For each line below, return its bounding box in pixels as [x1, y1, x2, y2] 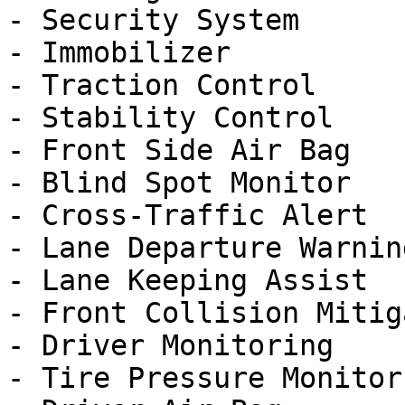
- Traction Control [7, 69, 316, 101]
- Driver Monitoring [7, 329, 334, 362]
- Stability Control [7, 101, 334, 134]
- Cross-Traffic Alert [7, 199, 368, 231]
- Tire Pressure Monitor [7, 362, 402, 394]
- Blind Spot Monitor [7, 166, 351, 199]
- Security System [7, 4, 299, 36]
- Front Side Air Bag [7, 134, 351, 166]
